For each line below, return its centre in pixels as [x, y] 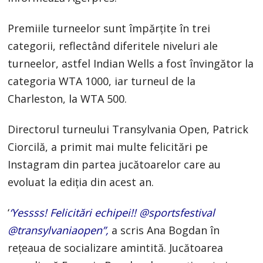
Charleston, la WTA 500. [68, 99]
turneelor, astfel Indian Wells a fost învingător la [131, 64]
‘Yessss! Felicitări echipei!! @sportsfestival [112, 213]
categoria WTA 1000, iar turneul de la [102, 81]
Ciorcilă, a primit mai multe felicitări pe [108, 147]
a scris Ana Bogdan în [164, 230]
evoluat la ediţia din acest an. [81, 182]
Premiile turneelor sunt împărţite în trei [109, 28]
